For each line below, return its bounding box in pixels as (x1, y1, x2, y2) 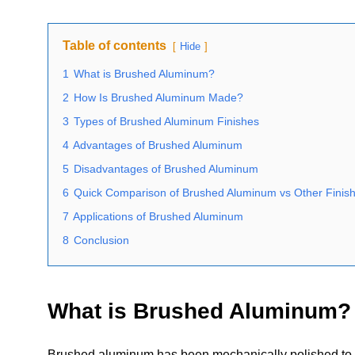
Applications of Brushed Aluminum (73, 210, 243, 223)
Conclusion (74, 234, 129, 246)
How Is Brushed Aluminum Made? (74, 91, 243, 104)
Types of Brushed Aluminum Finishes (74, 115, 259, 128)
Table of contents (63, 39, 166, 52)
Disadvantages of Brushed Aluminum (74, 162, 258, 175)
